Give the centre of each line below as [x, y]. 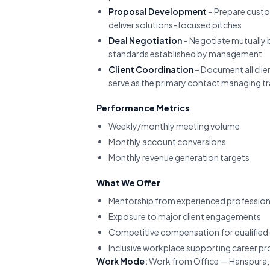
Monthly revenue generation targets [179, 157]
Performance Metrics [143, 108]
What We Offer [128, 183]
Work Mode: [122, 261]
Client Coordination [151, 69]
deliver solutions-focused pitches [175, 25]
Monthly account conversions [167, 142]
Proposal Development [158, 11]
